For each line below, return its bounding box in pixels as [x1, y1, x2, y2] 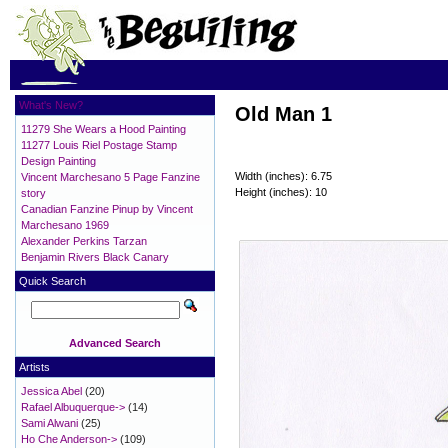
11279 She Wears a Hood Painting [21, 123, 186, 135]
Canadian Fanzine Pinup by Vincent [21, 203, 193, 215]
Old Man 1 [235, 103, 332, 126]
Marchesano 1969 [21, 219, 109, 231]
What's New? [19, 99, 83, 111]
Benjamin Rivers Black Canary [21, 251, 169, 263]
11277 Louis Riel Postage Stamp [21, 139, 177, 151]
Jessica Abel [21, 385, 82, 397]
